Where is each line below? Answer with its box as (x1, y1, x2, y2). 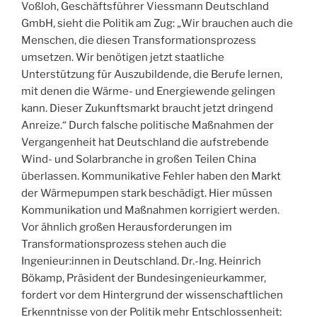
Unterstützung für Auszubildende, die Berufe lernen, (21, 68, 282, 81)
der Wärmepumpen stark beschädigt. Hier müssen (21, 187, 272, 200)
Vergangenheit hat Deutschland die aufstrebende (21, 136, 269, 149)
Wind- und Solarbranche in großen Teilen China (21, 153, 256, 166)
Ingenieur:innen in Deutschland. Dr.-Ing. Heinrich (21, 255, 261, 268)
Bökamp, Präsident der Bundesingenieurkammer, (21, 272, 266, 285)
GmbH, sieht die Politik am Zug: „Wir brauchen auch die (21, 17, 293, 30)
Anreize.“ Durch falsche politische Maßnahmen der (21, 119, 274, 132)
